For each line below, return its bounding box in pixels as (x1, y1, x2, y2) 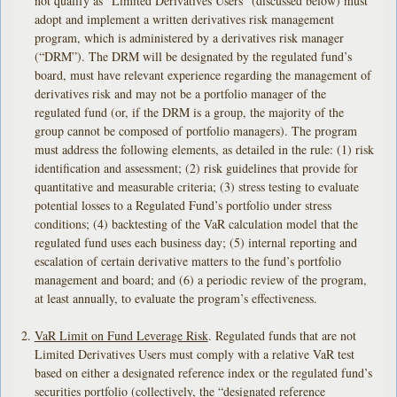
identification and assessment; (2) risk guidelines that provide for (34, 160, 358, 177)
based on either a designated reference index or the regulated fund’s (34, 364, 372, 382)
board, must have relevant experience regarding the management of (34, 66, 371, 84)
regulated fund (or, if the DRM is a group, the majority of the (34, 104, 344, 121)
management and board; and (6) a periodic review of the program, (34, 271, 367, 289)
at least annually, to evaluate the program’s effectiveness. (34, 290, 317, 307)
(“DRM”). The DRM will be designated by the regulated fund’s (34, 48, 352, 66)
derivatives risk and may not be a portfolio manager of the (34, 85, 326, 103)
